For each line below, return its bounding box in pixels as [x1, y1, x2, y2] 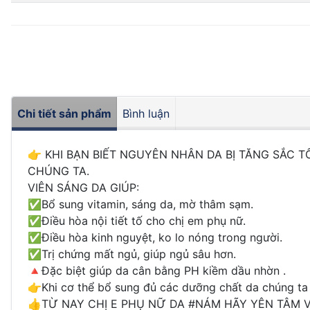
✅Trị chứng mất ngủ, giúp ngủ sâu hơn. [28, 246, 236, 261]
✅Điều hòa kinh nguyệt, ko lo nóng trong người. [28, 230, 282, 244]
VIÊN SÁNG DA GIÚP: [28, 180, 139, 194]
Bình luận [122, 106, 170, 120]
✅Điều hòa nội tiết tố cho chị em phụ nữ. [28, 213, 246, 228]
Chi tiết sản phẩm [17, 106, 111, 120]
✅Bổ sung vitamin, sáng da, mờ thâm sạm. [28, 197, 253, 211]
